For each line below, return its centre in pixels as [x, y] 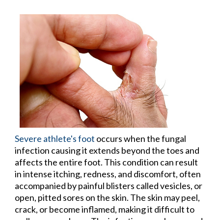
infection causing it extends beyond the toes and [107, 151]
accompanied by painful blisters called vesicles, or [109, 186]
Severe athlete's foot [55, 139]
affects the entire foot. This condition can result [106, 162]
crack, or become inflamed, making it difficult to [105, 209]
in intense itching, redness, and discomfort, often [108, 174]
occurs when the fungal [140, 139]
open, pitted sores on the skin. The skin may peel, [107, 198]
